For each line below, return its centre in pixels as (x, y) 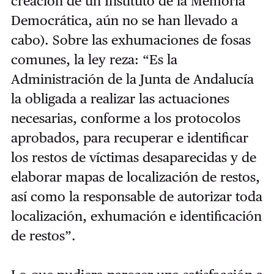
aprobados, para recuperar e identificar (129, 138)
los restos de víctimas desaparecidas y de (133, 157)
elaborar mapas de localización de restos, (135, 177)
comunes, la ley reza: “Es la (94, 59)
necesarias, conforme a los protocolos (125, 118)
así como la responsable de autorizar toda (136, 196)
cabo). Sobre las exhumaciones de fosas (131, 40)
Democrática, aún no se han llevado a (124, 20)
